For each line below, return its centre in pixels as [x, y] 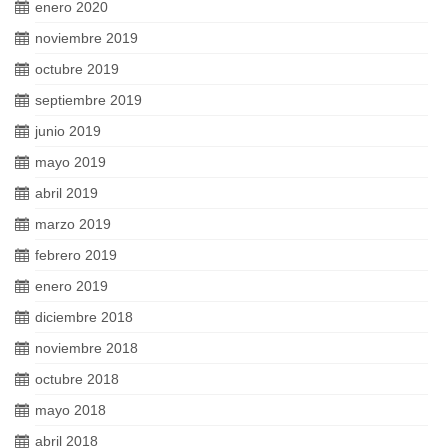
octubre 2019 [77, 69]
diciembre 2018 [84, 317]
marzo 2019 [73, 224]
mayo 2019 [70, 162]
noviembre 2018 [86, 348]
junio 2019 [68, 131]
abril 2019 [66, 193]
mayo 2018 [70, 410]
